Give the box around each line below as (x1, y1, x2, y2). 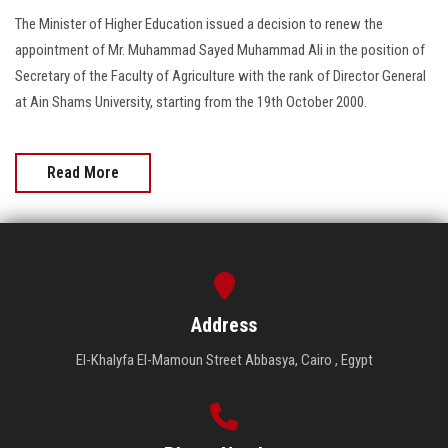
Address (191, 312, 257, 337)
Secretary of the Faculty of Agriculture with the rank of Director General (15, 66, 426, 85)
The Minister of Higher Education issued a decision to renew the (15, 14, 383, 33)
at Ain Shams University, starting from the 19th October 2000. (15, 92, 367, 111)
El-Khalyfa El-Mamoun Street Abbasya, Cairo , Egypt (75, 350, 373, 369)
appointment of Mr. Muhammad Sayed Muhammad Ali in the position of (15, 40, 425, 59)
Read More (47, 162, 119, 182)
